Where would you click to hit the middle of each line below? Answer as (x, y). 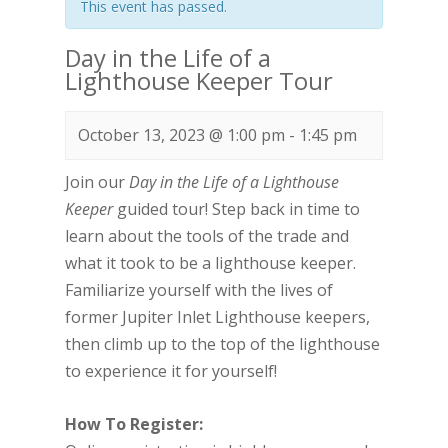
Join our (96, 182)
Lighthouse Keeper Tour (198, 81)
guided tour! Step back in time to (236, 209)
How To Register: (133, 424)
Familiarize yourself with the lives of (198, 290)
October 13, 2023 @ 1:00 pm (181, 135)
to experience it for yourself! (170, 371)
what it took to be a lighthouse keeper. (210, 263)
